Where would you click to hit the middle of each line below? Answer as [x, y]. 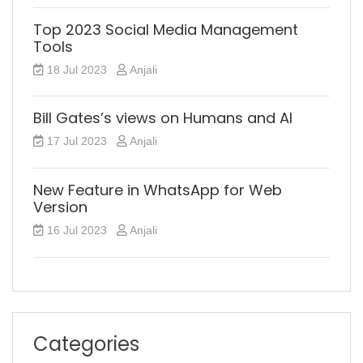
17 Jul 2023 [77, 141]
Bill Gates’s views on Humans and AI [163, 118]
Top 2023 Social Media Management [166, 29]
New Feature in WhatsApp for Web [158, 190]
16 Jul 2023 [77, 230]
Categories [86, 344]
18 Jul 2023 [77, 69]
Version [60, 207]
